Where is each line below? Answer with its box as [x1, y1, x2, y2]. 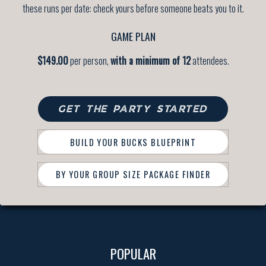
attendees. [190, 53, 229, 68]
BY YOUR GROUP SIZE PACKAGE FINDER [55, 168, 211, 181]
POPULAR [110, 243, 156, 264]
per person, [68, 53, 110, 68]
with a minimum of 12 [110, 53, 191, 68]
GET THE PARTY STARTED [58, 104, 208, 114]
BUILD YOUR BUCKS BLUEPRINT [69, 135, 197, 148]
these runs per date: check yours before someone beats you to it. [22, 1, 244, 16]
